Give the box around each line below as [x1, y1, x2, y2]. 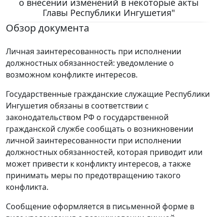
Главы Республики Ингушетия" [42, 6, 175, 18]
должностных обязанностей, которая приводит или [6, 146, 202, 157]
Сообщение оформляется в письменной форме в [6, 201, 194, 212]
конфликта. [6, 181, 48, 192]
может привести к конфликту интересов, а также [6, 158, 191, 169]
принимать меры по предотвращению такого [6, 170, 181, 181]
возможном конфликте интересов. [6, 69, 138, 80]
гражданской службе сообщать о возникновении [6, 123, 193, 134]
